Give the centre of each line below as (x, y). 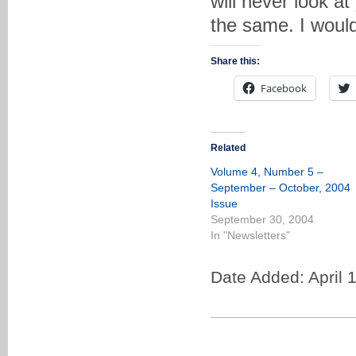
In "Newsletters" (250, 235)
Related (228, 148)
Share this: (235, 61)
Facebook (284, 88)
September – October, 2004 (281, 188)
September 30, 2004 (262, 219)
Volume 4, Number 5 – (267, 172)
